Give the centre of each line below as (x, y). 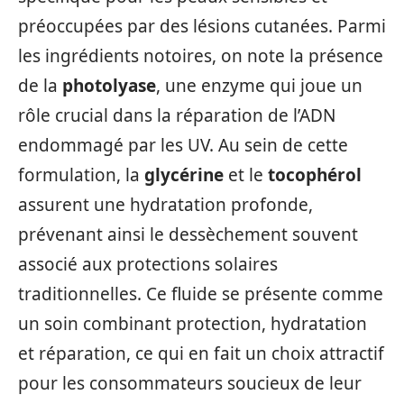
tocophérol (315, 174)
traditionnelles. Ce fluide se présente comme (201, 294)
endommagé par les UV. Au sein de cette (183, 145)
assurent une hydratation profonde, (165, 204)
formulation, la (81, 174)
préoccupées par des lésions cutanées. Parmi (202, 26)
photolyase (109, 85)
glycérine (184, 174)
